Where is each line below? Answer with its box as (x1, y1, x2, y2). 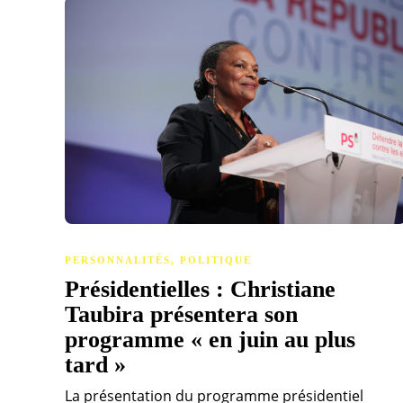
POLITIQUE (180, 255, 252, 266)
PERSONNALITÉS (65, 255, 171, 266)
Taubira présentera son (65, 301, 298, 328)
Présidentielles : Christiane (65, 276, 336, 303)
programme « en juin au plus (65, 327, 355, 354)
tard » (65, 352, 132, 379)
